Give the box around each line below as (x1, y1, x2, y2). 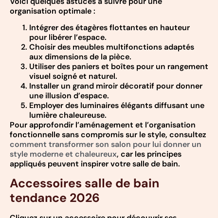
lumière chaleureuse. (29, 110, 107, 121)
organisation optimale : (10, 5, 95, 16)
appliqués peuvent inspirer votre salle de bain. (10, 159, 180, 169)
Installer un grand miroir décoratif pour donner (29, 81, 202, 91)
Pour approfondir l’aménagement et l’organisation (10, 120, 196, 130)
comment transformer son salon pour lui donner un (10, 139, 201, 150)
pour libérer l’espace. (29, 32, 107, 43)
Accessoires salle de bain (10, 175, 159, 191)
